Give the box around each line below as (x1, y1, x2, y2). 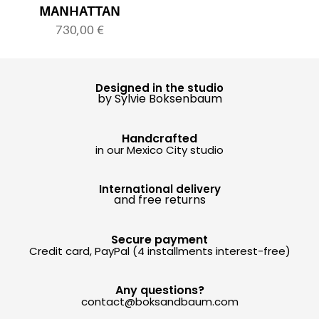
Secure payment (111, 231, 208, 248)
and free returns (113, 192, 206, 208)
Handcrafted (122, 130, 197, 147)
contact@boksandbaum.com (80, 294, 239, 309)
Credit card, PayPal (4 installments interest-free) (28, 244, 291, 258)
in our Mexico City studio (95, 142, 224, 157)
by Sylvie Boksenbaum (97, 90, 222, 107)
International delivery (98, 182, 221, 197)
